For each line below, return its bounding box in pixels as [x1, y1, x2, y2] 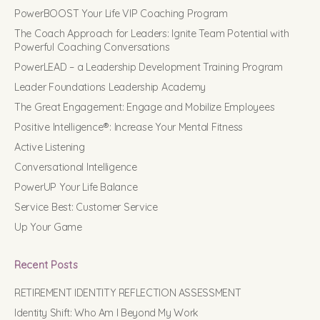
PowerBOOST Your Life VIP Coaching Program [14, 7, 228, 21]
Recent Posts [14, 259, 78, 272]
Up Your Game [14, 221, 82, 234]
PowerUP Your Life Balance [14, 181, 138, 194]
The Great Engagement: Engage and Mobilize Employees [14, 101, 275, 114]
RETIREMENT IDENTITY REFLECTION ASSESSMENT [14, 286, 241, 300]
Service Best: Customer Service [14, 201, 158, 214]
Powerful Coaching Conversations [14, 41, 170, 54]
